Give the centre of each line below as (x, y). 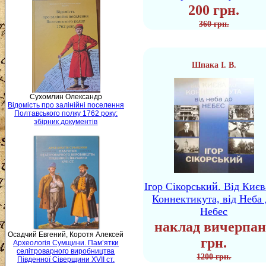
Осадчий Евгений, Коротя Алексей (66, 235)
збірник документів (66, 122)
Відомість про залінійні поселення (66, 105)
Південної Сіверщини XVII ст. (66, 260)
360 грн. (214, 24)
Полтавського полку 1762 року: (66, 114)
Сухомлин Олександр (66, 97)
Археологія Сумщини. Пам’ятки (66, 243)
